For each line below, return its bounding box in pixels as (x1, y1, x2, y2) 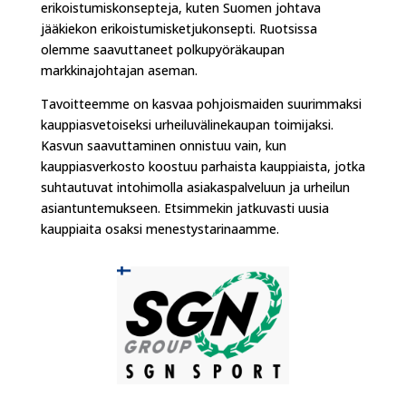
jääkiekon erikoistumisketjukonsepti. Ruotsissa (40, 20, 317, 37)
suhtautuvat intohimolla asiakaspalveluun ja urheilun (40, 179, 350, 196)
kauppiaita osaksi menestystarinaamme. (40, 220, 279, 237)
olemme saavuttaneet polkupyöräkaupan (40, 41, 285, 58)
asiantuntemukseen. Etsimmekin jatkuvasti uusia (40, 199, 329, 217)
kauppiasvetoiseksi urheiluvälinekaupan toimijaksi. (40, 116, 333, 133)
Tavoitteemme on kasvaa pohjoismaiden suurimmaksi (40, 95, 362, 112)
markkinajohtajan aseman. (40, 62, 198, 79)
